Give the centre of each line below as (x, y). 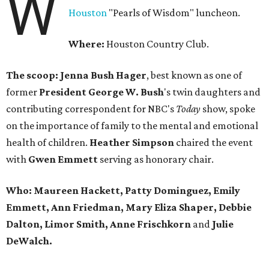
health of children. (48, 143)
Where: (87, 44)
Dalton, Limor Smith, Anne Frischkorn (99, 224)
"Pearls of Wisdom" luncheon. (174, 13)
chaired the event (213, 143)
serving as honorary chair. (156, 159)
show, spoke (228, 109)
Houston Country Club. (157, 44)
